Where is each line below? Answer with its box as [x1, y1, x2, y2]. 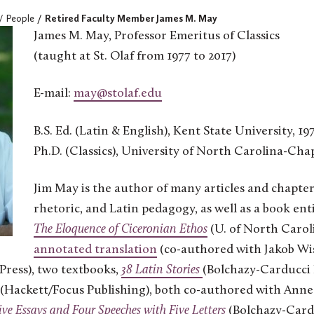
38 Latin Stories [121, 264, 200, 278]
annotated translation [34, 243, 157, 257]
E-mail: [34, 87, 74, 101]
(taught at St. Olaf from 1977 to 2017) [34, 50, 235, 64]
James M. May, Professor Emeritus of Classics [34, 29, 280, 43]
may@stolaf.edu [74, 87, 162, 101]
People [6, 13, 34, 25]
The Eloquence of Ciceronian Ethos [34, 223, 207, 237]
